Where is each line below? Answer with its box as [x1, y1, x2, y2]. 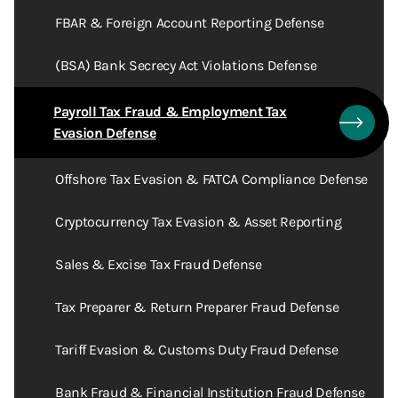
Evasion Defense [53, 124, 156, 141]
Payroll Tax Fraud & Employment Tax [53, 103, 287, 120]
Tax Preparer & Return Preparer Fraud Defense [55, 298, 339, 315]
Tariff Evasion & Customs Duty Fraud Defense [55, 341, 338, 358]
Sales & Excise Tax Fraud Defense [55, 256, 262, 273]
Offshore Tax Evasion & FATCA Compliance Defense [55, 171, 369, 187]
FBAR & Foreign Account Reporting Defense [55, 14, 324, 31]
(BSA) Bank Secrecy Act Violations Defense [55, 57, 317, 74]
